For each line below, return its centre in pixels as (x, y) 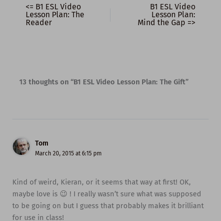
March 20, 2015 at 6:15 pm (68, 153)
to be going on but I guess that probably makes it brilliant (108, 206)
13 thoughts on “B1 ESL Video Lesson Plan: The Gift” (104, 82)
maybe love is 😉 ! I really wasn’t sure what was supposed (107, 194)
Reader (39, 22)
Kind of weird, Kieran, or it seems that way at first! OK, (101, 182)
